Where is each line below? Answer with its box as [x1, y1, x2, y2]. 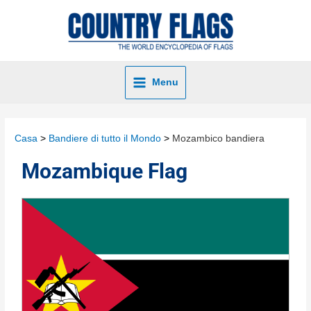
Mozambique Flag [22, 159, 188, 184]
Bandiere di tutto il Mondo [49, 133, 162, 144]
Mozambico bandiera [172, 133, 265, 144]
